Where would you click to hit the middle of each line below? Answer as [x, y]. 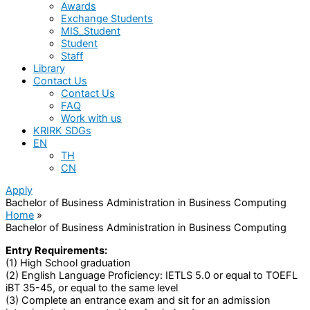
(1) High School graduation [68, 263]
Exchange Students [107, 18]
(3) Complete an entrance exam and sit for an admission [138, 300]
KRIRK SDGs [62, 130]
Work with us [91, 118]
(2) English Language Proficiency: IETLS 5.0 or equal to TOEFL [152, 275]
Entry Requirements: [56, 250]
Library [49, 68]
